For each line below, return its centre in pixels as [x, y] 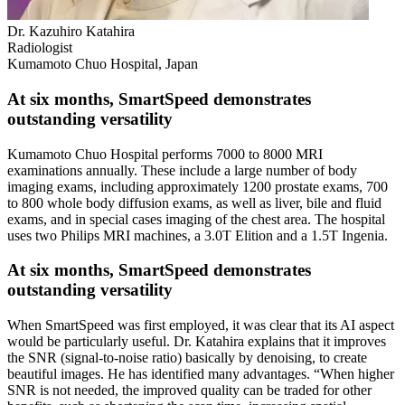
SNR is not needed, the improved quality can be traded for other [189, 391]
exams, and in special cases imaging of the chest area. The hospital [196, 219]
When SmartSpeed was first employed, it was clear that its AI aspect [201, 325]
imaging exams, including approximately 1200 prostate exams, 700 [198, 186]
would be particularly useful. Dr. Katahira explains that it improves [197, 342]
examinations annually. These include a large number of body [182, 170]
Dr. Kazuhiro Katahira [71, 32]
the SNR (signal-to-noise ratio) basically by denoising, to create [187, 358]
